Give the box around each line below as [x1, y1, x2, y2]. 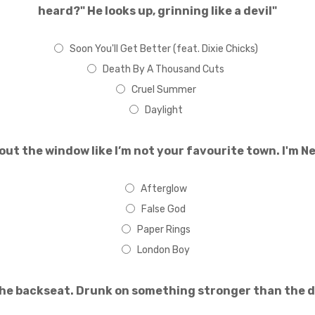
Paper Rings [136, 224, 191, 236]
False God [141, 203, 186, 215]
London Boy [137, 244, 190, 256]
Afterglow [140, 183, 187, 195]
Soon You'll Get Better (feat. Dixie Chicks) [69, 43, 258, 55]
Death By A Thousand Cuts [103, 63, 224, 75]
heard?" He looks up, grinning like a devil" [38, 4, 277, 18]
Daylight [144, 104, 183, 116]
